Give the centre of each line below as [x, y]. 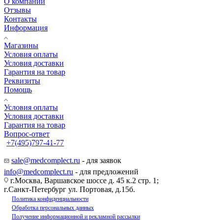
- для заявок [101, 161]
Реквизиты [22, 81]
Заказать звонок [41, 152]
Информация [26, 28]
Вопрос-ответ [27, 134]
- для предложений [106, 172]
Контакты [20, 19]
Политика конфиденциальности [50, 199]
